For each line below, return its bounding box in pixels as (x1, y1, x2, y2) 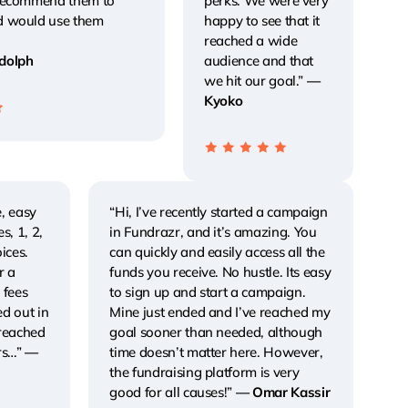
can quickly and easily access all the (109, 243, 325, 261)
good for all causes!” (109, 383, 236, 402)
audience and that (203, 51, 314, 69)
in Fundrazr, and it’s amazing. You (109, 223, 317, 241)
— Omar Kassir (235, 383, 331, 402)
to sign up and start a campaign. (109, 283, 306, 301)
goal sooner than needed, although (109, 323, 323, 342)
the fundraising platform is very (109, 363, 300, 382)
